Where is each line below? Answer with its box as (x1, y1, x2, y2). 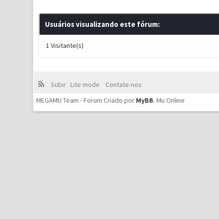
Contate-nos (104, 80, 142, 89)
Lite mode (70, 80, 103, 89)
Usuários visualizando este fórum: (44, 20, 160, 29)
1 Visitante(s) (45, 41, 84, 50)
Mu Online (156, 96, 185, 105)
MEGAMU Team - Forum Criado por (36, 96, 136, 105)
